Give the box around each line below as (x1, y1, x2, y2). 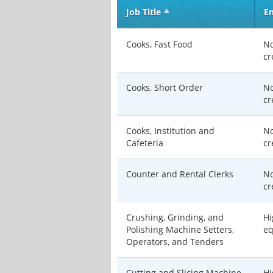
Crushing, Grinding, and (126, 211, 224, 223)
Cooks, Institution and (126, 125, 214, 136)
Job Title (126, 6, 161, 18)
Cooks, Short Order (126, 82, 203, 93)
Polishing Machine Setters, (126, 224, 234, 235)
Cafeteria (126, 137, 163, 149)
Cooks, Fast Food (126, 38, 193, 50)
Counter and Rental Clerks (126, 168, 233, 180)
